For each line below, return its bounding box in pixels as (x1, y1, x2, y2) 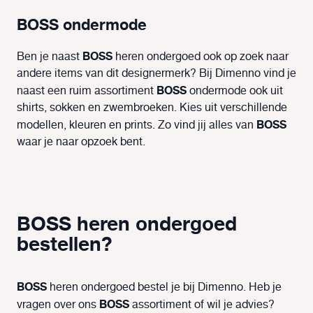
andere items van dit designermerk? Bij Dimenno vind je (17, 65, 296, 83)
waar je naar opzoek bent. (17, 133, 145, 152)
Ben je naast (17, 48, 82, 66)
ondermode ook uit (187, 82, 283, 101)
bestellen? (17, 228, 112, 261)
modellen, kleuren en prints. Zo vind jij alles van (17, 117, 256, 135)
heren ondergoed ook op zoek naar (112, 48, 289, 66)
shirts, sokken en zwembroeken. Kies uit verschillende (17, 99, 287, 117)
